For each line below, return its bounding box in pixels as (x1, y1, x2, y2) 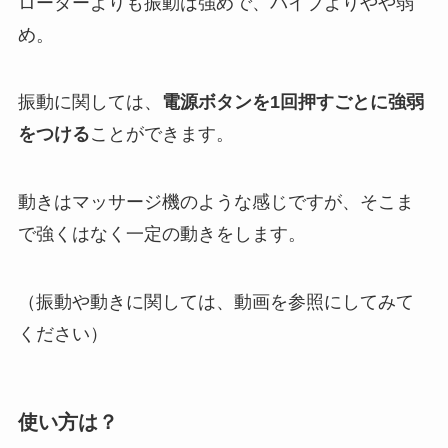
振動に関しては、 (17, 92, 162, 113)
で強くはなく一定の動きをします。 (17, 224, 306, 245)
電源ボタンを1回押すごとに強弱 (161, 92, 424, 113)
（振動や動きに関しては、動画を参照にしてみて (17, 292, 414, 313)
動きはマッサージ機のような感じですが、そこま (17, 192, 414, 213)
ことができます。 (89, 124, 234, 145)
